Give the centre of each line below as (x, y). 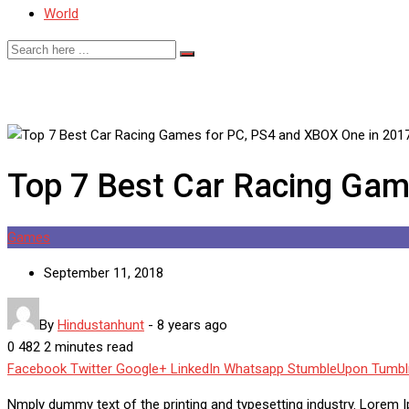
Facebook (37, 369)
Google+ (142, 369)
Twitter (91, 369)
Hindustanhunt (101, 325)
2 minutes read (89, 347)
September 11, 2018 (104, 273)
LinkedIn (195, 369)
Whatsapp (254, 369)
